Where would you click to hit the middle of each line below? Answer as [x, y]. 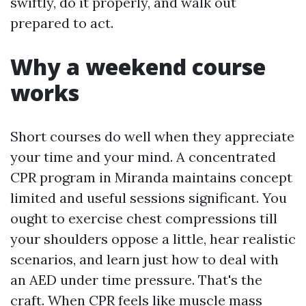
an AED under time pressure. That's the [136, 280]
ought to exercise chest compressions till [144, 218]
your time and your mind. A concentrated [143, 157]
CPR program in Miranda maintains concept [151, 177]
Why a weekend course [138, 67]
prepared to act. [62, 23]
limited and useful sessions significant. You [149, 198]
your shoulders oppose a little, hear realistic [153, 239]
